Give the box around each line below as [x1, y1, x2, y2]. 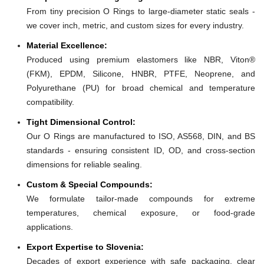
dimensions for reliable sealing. [27, 159, 142, 169]
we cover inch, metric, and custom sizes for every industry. [27, 20, 244, 30]
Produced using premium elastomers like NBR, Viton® [27, 54, 255, 64]
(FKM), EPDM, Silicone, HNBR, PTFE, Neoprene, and [27, 68, 255, 78]
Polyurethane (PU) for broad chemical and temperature [27, 82, 255, 93]
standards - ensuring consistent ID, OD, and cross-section [27, 145, 255, 155]
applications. [27, 222, 73, 232]
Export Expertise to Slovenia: [27, 242, 144, 252]
